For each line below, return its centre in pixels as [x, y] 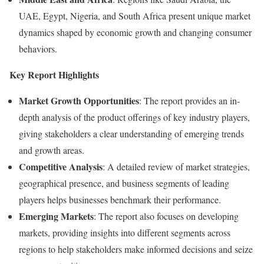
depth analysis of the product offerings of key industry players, [134, 117]
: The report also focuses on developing [166, 216]
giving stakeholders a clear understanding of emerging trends [131, 133]
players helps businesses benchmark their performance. [120, 199]
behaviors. [38, 48]
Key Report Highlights [54, 74]
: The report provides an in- [189, 100]
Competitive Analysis [61, 166]
